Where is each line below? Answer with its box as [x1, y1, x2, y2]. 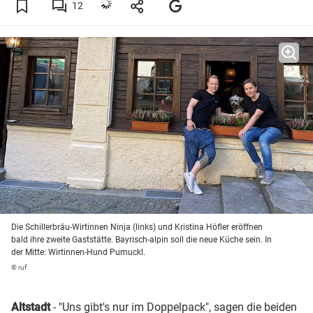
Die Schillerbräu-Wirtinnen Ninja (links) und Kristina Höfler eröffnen [11, 222, 263, 233]
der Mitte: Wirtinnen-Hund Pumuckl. [11, 247, 145, 258]
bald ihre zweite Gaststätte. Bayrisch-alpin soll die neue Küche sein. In [11, 235, 272, 245]
